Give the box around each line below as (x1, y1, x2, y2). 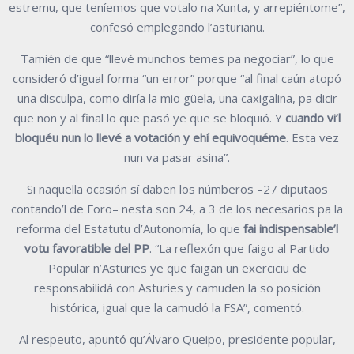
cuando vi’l (285, 109, 341, 126)
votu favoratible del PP (24, 239, 149, 256)
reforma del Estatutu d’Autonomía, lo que (16, 220, 243, 236)
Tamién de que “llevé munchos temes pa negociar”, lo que (20, 50, 334, 66)
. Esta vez (286, 129, 339, 145)
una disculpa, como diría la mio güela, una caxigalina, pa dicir (17, 89, 337, 106)
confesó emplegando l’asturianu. (89, 18, 265, 35)
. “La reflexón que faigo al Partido (149, 239, 330, 256)
